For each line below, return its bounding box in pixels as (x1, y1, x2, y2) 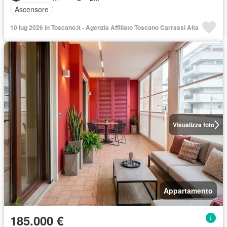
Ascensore (15, 4, 49, 14)
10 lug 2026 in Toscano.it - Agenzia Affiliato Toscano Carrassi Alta (10, 23, 199, 32)
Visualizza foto (172, 120, 214, 129)
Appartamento (164, 185, 213, 196)
